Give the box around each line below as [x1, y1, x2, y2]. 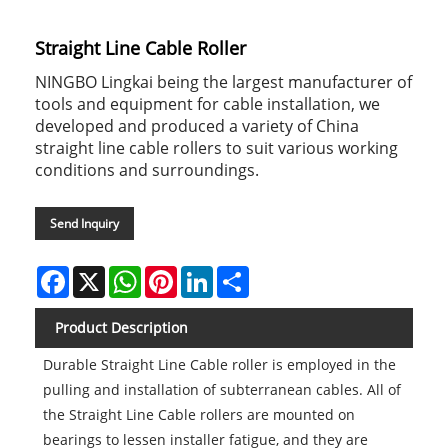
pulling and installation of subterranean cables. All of [42, 380, 401, 400]
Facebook [69, 264, 131, 284]
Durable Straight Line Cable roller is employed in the [42, 355, 396, 375]
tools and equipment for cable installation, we [35, 93, 380, 116]
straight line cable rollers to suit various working [35, 137, 398, 160]
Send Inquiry [50, 215, 119, 233]
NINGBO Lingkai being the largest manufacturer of [35, 71, 412, 94]
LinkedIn [213, 264, 270, 284]
